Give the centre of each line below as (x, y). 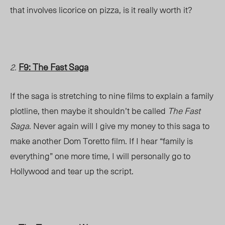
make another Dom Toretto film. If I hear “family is (101, 141)
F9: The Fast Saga (53, 67)
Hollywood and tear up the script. (73, 171)
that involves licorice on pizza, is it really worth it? (101, 10)
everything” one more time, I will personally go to (100, 156)
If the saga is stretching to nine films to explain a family (112, 96)
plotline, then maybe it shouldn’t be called (89, 111)
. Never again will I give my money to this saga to (119, 126)
